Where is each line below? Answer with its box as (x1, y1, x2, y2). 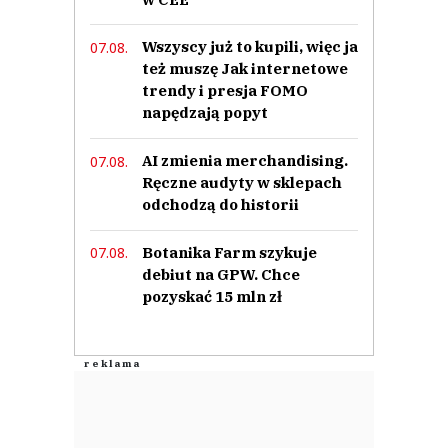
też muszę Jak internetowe (142, 59, 348, 79)
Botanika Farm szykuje (142, 242, 317, 262)
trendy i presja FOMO (142, 81, 308, 101)
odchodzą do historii (142, 195, 299, 215)
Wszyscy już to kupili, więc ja (142, 37, 358, 57)
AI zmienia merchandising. (142, 151, 348, 171)
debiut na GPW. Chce (142, 264, 300, 284)
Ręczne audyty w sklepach (142, 173, 342, 193)
